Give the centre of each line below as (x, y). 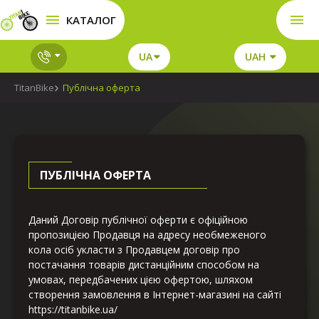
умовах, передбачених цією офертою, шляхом (141, 280)
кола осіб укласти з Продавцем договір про (134, 250)
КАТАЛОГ (91, 20)
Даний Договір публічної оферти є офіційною (138, 220)
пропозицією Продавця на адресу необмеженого (147, 235)
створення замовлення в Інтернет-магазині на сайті (155, 295)
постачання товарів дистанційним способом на (144, 265)
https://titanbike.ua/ (73, 310)
